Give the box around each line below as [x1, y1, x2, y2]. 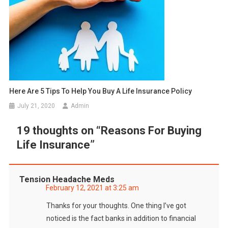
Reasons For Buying [100, 124, 202, 137]
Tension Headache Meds [19, 174, 115, 184]
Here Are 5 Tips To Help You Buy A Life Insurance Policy [9, 87, 192, 95]
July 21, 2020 [17, 102, 55, 109]
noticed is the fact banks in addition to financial [46, 214, 196, 222]
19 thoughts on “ [16, 124, 101, 137]
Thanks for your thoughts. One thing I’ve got [46, 201, 186, 210]
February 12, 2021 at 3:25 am [45, 183, 139, 192]
